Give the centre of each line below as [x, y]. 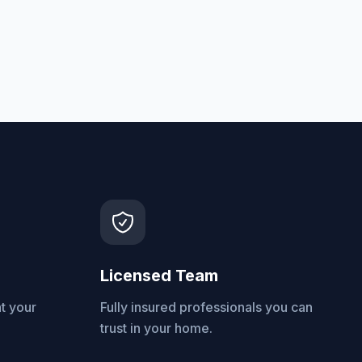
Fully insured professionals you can [206, 307]
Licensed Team [159, 276]
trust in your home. [156, 328]
